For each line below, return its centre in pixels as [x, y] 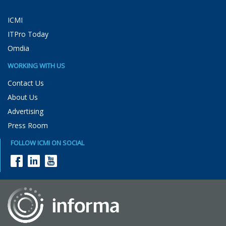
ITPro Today [28, 34]
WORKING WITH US [36, 65]
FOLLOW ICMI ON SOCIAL [47, 143]
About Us [23, 97]
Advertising [25, 111]
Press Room [28, 125]
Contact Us [26, 83]
